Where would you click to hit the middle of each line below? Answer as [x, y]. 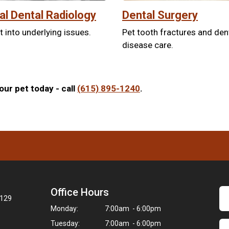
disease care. [148, 45]
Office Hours [80, 192]
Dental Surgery [160, 15]
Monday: [64, 208]
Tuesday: [65, 223]
